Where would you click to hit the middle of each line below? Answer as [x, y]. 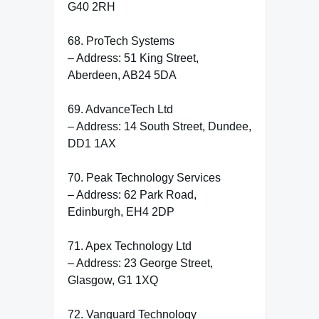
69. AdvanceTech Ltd [120, 109]
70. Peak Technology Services [144, 177]
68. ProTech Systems [121, 41]
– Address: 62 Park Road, [132, 194]
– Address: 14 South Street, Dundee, [159, 126]
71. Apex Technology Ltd [130, 246]
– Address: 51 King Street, [133, 58]
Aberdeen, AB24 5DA [122, 75]
